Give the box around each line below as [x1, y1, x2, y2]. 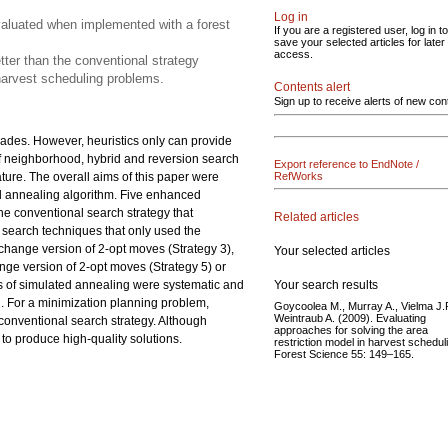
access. [274, 48, 313, 60]
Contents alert [274, 80, 350, 94]
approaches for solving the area [274, 323, 428, 336]
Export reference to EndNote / [274, 158, 419, 170]
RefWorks [274, 170, 323, 182]
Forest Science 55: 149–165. [274, 347, 414, 360]
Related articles [274, 209, 359, 224]
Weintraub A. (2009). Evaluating [274, 311, 426, 324]
